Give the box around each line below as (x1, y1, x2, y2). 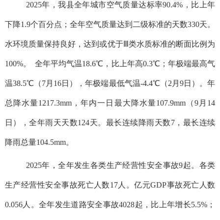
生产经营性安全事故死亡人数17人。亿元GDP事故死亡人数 (5, 180, 215, 189)
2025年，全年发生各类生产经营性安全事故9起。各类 (26, 161, 215, 169)
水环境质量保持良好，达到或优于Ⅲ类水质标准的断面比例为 (5, 39, 215, 48)
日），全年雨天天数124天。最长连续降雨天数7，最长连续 (5, 118, 215, 127)
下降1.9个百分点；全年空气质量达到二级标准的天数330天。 (5, 20, 215, 28)
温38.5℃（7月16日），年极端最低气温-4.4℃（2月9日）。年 (5, 79, 215, 87)
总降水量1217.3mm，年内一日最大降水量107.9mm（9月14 (5, 98, 215, 107)
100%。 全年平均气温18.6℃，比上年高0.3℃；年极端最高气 (5, 59, 215, 68)
